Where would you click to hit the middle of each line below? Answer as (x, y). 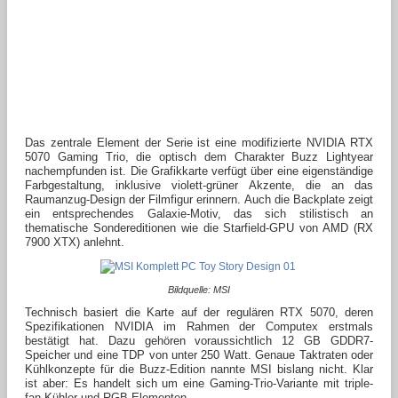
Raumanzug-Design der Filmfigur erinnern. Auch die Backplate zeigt (199, 199)
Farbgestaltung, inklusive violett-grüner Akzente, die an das (199, 185)
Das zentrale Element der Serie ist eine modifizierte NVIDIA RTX (199, 142)
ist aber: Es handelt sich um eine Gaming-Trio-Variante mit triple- (199, 383)
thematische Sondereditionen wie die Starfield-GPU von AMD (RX (199, 227)
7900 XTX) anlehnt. (75, 242)
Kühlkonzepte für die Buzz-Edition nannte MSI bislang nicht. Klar (199, 369)
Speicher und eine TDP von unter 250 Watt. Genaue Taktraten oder (199, 354)
